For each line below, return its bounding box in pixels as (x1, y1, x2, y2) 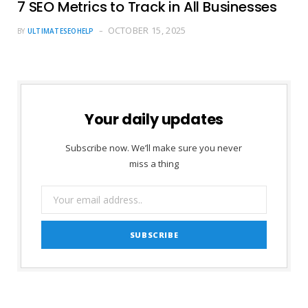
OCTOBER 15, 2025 (107, 23, 186, 36)
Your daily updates (84, 109, 224, 129)
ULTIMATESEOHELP (27, 25, 94, 36)
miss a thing (129, 157, 179, 170)
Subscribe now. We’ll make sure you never (65, 141, 243, 154)
